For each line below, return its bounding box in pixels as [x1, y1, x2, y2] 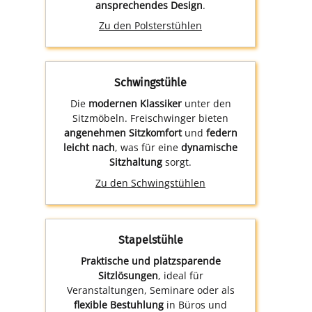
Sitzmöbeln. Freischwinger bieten [72, 111, 229, 125]
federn [205, 126, 237, 140]
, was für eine [115, 141, 182, 155]
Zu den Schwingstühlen [95, 176, 206, 189]
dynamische [181, 141, 238, 155]
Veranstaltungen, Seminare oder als [66, 283, 235, 297]
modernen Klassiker [88, 97, 182, 111]
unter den [181, 97, 231, 111]
